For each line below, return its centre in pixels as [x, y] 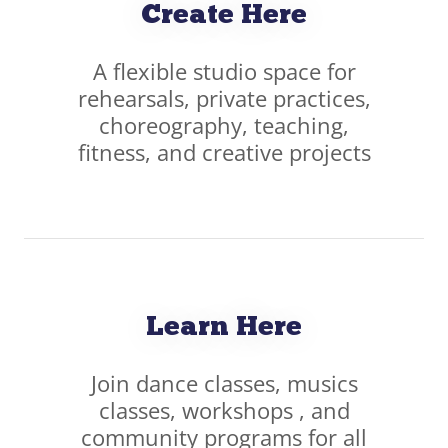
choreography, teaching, [224, 124]
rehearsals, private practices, [224, 97]
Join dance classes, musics [224, 382]
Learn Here [224, 327]
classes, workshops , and [224, 409]
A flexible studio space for [224, 70]
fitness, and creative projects [224, 151]
